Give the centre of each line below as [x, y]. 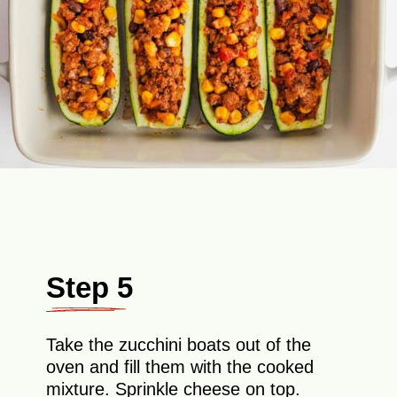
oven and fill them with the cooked [180, 367]
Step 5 [90, 287]
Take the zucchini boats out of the [179, 345]
